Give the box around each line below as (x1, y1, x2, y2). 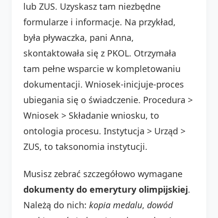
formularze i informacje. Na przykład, (23, 16, 176, 28)
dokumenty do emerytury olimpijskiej (23, 183, 188, 195)
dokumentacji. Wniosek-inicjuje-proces (23, 78, 184, 90)
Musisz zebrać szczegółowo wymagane (23, 167, 182, 180)
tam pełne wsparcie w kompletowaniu (23, 62, 181, 74)
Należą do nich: (23, 199, 89, 211)
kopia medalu (89, 199, 142, 211)
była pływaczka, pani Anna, (23, 31, 134, 43)
